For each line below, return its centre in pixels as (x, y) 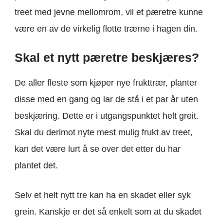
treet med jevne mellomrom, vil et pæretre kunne (109, 12)
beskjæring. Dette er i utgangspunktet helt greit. (107, 116)
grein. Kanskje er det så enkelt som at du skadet (108, 211)
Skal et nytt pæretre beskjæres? (107, 57)
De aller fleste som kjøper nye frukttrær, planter (106, 82)
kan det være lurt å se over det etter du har (98, 149)
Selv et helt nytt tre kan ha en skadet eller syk (103, 195)
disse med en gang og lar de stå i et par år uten (106, 99)
